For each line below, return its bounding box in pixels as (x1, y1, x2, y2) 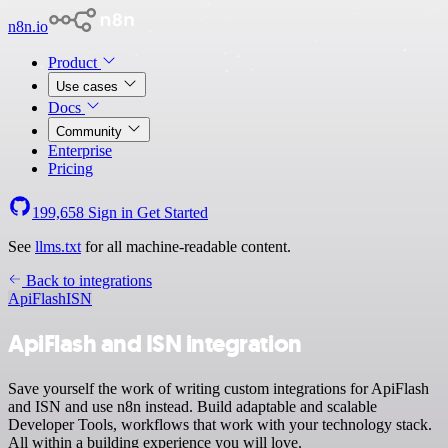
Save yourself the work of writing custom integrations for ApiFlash (8, 379, 429, 397)
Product (48, 54, 101, 71)
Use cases (56, 79, 122, 94)
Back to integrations (22, 272, 152, 289)
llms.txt (35, 238, 81, 255)
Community (56, 124, 126, 139)
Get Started (137, 204, 208, 221)
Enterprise (48, 142, 112, 159)
